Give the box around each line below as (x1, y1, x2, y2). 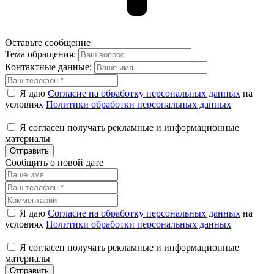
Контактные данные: (5, 61, 92, 72)
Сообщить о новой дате (5, 157, 103, 168)
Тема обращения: (5, 48, 76, 59)
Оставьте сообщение (5, 37, 91, 48)
